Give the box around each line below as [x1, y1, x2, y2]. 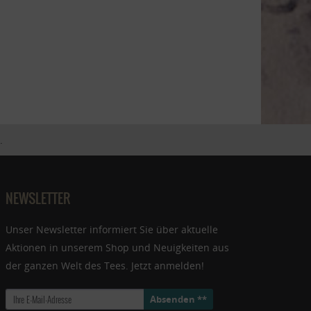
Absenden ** [150, 292, 207, 305]
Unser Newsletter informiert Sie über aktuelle [6, 223, 218, 237]
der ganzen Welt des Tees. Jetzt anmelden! [6, 259, 204, 273]
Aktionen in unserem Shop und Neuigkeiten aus [6, 241, 229, 255]
